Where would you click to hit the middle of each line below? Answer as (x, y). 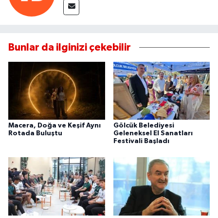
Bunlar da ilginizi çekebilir (70, 47)
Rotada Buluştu (35, 133)
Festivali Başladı (141, 141)
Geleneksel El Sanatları (153, 133)
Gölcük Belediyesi (144, 125)
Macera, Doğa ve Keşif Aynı (54, 125)
